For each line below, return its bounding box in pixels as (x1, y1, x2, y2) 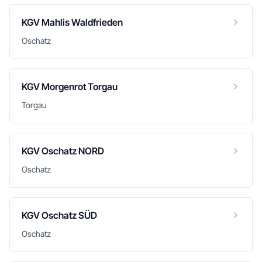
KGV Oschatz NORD (22, 145, 104, 157)
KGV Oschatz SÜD (22, 209, 97, 221)
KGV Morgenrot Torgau (22, 81, 118, 92)
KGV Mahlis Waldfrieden (22, 16, 123, 28)
